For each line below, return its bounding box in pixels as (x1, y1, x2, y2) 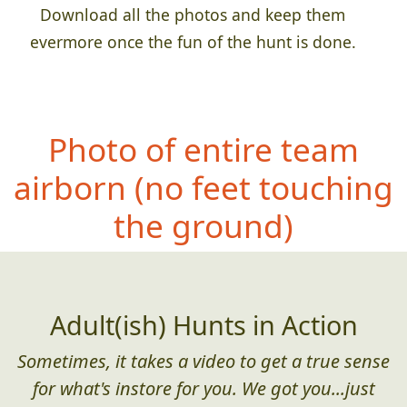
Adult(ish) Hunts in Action (49, 307, 358, 343)
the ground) (114, 203, 293, 248)
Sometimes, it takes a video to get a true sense (17, 349, 390, 374)
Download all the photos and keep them (40, 4, 345, 26)
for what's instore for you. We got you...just (32, 376, 375, 402)
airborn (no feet (14, 165, 259, 210)
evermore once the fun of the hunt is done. (29, 31, 356, 54)
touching (259, 165, 393, 210)
